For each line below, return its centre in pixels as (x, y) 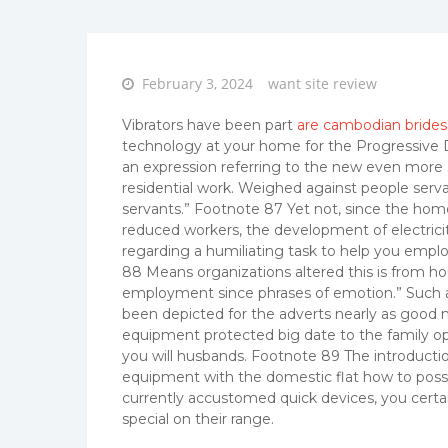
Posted (143, 83)
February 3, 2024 (197, 84)
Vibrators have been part (209, 125)
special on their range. (198, 419)
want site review (322, 84)
